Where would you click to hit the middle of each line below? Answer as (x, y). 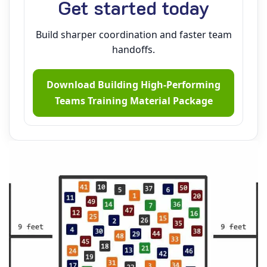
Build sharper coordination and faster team (133, 35)
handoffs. (133, 49)
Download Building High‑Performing (133, 85)
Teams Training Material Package (133, 101)
